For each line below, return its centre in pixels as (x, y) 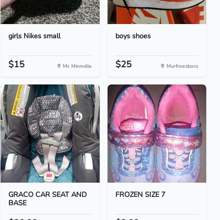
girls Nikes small (35, 36)
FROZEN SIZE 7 (140, 194)
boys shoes (133, 36)
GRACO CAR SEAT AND (48, 194)
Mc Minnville (76, 66)
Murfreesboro (181, 66)
